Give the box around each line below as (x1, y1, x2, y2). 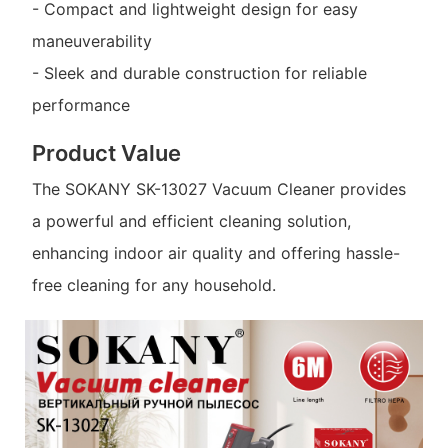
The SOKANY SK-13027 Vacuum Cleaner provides (31, 178, 406, 199)
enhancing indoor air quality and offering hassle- (31, 242, 400, 263)
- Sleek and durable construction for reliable (31, 62, 367, 83)
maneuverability (31, 30, 152, 51)
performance (31, 94, 130, 115)
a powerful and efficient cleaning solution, (31, 210, 351, 231)
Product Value (31, 140, 181, 167)
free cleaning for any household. (31, 274, 276, 295)
